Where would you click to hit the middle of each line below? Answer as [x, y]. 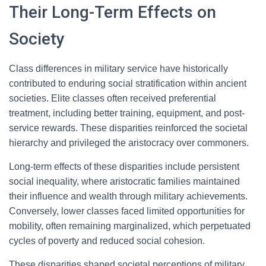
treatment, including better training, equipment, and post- [127, 113]
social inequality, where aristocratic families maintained [124, 181]
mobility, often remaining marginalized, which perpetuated [130, 226]
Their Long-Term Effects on [113, 12]
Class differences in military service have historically [118, 69]
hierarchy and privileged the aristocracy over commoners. [129, 143]
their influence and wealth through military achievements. [128, 196]
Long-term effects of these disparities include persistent [124, 167]
